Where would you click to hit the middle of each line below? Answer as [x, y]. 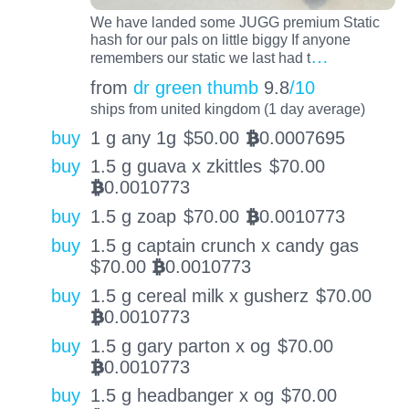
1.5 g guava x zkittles [176, 167]
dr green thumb [195, 87]
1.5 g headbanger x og [182, 396]
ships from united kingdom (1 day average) [227, 108]
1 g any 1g [133, 137]
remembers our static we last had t [200, 58]
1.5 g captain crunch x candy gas [224, 246]
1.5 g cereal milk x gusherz [199, 295]
